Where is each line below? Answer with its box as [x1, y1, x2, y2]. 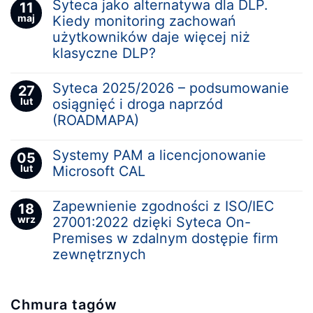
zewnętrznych [52, 245, 146, 263]
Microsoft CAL [52, 162, 145, 180]
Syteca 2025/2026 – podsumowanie [52, 79, 289, 96]
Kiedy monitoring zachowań [52, 12, 236, 29]
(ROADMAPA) [52, 111, 139, 129]
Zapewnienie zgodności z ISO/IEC [52, 197, 274, 214]
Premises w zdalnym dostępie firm [52, 229, 278, 247]
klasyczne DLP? [52, 44, 156, 61]
